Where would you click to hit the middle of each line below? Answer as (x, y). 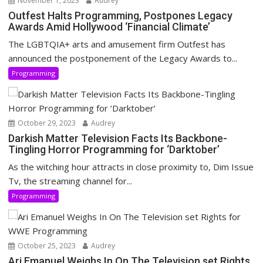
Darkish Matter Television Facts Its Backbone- (118, 139)
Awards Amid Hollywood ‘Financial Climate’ (109, 27)
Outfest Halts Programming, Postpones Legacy (121, 16)
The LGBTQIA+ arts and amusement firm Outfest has (117, 44)
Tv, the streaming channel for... (70, 181)
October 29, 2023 (46, 123)
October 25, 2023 (46, 246)
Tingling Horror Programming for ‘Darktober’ (114, 150)
